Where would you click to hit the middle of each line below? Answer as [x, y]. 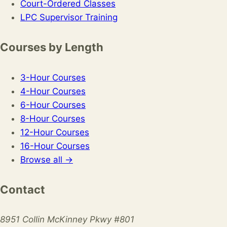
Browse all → [47, 159]
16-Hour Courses [55, 146]
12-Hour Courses [55, 132]
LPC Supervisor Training [69, 17]
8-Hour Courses [53, 118]
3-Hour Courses [53, 77]
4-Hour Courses [53, 91]
